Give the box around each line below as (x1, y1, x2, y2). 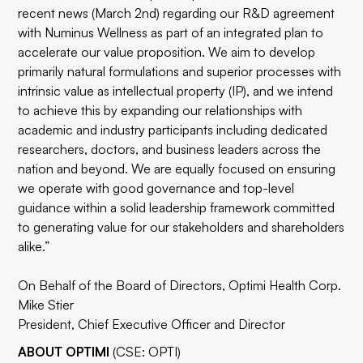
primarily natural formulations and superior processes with (18, 63, 342, 79)
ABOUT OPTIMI (18, 344, 113, 360)
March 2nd (95, 5, 157, 21)
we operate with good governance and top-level (18, 180, 295, 196)
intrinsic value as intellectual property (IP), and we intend (18, 83, 334, 99)
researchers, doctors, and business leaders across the (18, 141, 322, 157)
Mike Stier (18, 297, 75, 313)
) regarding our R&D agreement (156, 5, 335, 21)
